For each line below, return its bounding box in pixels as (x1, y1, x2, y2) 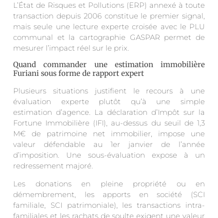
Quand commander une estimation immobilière (13, 60, 205, 70)
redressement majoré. (13, 161, 93, 171)
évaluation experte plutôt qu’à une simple (13, 97, 205, 107)
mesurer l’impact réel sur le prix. (13, 43, 129, 53)
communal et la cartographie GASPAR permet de (13, 33, 205, 42)
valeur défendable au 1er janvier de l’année (13, 140, 205, 149)
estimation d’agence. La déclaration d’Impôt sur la (13, 108, 205, 117)
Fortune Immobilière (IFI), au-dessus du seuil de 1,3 (13, 118, 205, 128)
